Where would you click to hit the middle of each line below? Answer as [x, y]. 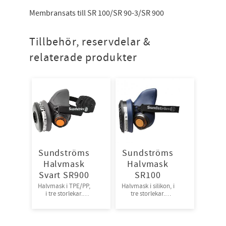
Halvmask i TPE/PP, [64, 186]
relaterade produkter [83, 58]
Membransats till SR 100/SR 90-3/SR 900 [96, 13]
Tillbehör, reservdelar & [90, 42]
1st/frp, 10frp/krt [148, 201]
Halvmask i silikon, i [148, 186]
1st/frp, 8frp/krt [64, 201]
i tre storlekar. [64, 193]
